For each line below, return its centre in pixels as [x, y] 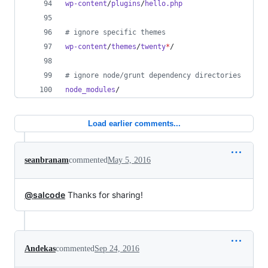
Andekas [40, 249]
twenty [153, 47]
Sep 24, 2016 [117, 249]
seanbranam [47, 160]
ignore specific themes [118, 32]
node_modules [90, 90]
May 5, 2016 [129, 160]
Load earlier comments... [134, 124]
